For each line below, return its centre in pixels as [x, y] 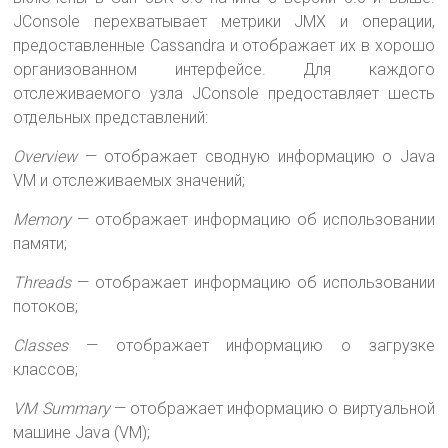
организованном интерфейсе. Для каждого [224, 69]
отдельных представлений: [111, 117]
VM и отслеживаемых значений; [129, 180]
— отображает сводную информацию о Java [256, 156]
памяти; [40, 243]
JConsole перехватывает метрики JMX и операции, [224, 21]
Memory [42, 219]
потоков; [46, 306]
